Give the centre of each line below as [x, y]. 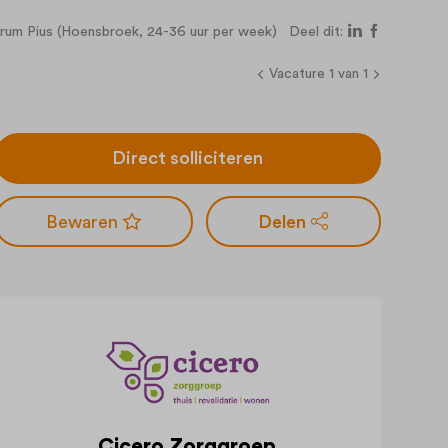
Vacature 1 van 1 [318, 73]
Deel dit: [316, 31]
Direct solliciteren [187, 158]
